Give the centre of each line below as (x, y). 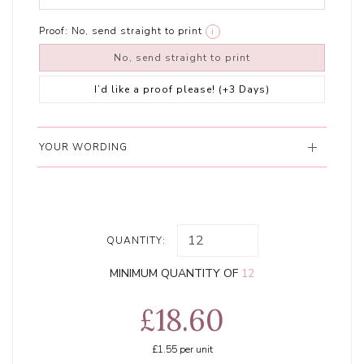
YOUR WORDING (84, 147)
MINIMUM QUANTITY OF (175, 274)
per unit (195, 350)
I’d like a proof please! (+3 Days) (182, 90)
